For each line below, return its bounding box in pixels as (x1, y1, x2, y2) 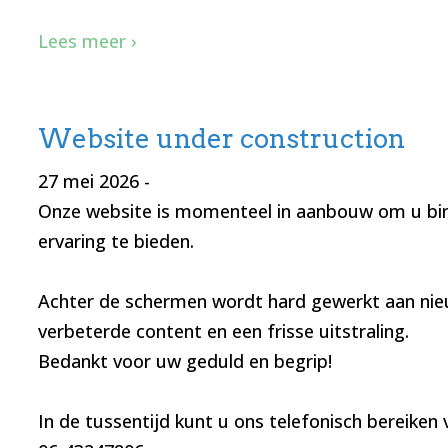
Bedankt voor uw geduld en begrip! (37, 349, 337, 374)
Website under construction (37, 123, 405, 155)
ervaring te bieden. (37, 229, 194, 254)
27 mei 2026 (37, 169, 139, 194)
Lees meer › (37, 29, 137, 54)
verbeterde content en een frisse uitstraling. (37, 319, 414, 344)
